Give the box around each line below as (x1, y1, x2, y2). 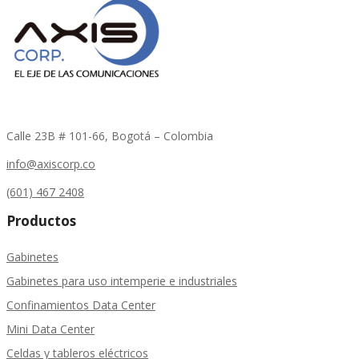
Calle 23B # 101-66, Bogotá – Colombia (6, 128, 213, 144)
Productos (6, 212, 76, 231)
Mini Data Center (6, 321, 95, 337)
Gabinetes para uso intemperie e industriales (6, 273, 237, 289)
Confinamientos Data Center (6, 297, 155, 313)
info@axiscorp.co (6, 156, 95, 172)
